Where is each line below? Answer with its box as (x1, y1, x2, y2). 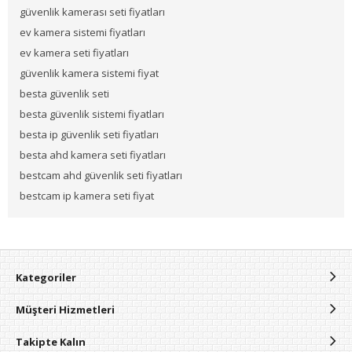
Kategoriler (16, 270, 76, 284)
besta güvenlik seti (20, 86, 109, 101)
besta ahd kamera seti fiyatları (20, 148, 166, 162)
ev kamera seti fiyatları (20, 46, 129, 60)
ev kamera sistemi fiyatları (20, 25, 145, 39)
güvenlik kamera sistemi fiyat (20, 66, 159, 80)
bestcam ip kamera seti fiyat (20, 189, 154, 203)
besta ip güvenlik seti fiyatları (20, 127, 159, 141)
